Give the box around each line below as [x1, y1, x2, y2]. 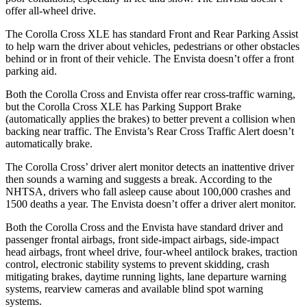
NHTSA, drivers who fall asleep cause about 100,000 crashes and [5, 185, 291, 197]
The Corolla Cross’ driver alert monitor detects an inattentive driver [5, 160, 294, 173]
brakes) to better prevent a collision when [118, 112, 295, 125]
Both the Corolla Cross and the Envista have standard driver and [5, 221, 283, 233]
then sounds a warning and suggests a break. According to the [5, 173, 272, 185]
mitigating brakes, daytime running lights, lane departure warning [5, 270, 286, 282]
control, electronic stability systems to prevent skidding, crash [5, 258, 269, 270]
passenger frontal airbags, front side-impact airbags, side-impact [5, 233, 279, 245]
